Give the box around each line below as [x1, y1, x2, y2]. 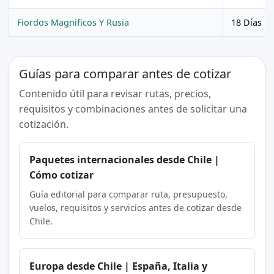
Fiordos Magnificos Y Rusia [17, 16, 129, 28]
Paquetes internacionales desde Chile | [29, 152, 220, 166]
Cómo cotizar [29, 168, 94, 182]
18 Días [231, 16, 262, 28]
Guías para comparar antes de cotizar [18, 65, 231, 82]
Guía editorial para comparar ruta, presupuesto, [29, 188, 228, 200]
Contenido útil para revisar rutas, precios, [18, 86, 211, 100]
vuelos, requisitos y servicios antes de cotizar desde [29, 201, 242, 213]
